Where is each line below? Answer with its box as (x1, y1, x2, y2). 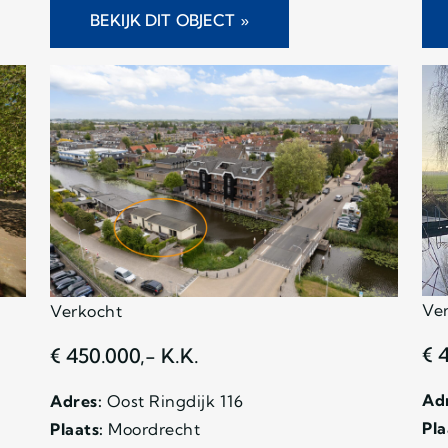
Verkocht (50, 300, 122, 321)
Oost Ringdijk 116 (102, 390, 243, 411)
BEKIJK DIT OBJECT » (90, 9, 249, 30)
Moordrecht (103, 418, 200, 439)
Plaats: (50, 418, 104, 439)
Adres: (50, 390, 102, 411)
